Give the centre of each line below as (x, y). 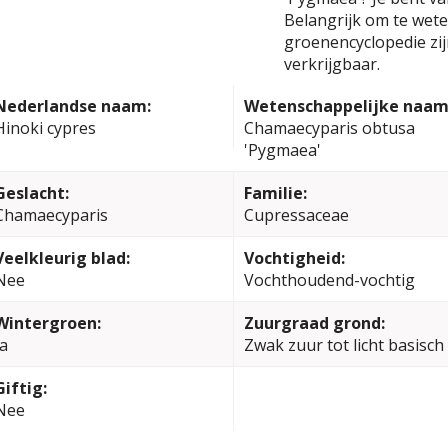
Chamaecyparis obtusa (329, 128)
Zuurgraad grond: (314, 323)
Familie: (275, 193)
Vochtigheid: (294, 258)
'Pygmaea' (282, 150)
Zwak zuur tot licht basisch (343, 345)
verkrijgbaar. (332, 64)
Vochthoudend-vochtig (329, 280)
